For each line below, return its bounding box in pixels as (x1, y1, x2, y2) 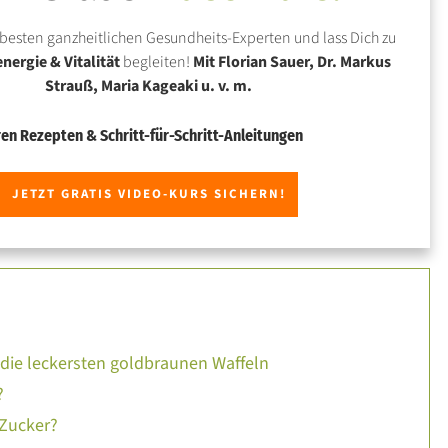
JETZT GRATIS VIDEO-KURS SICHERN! (11, 184, 286, 203)
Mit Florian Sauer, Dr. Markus (193, 50, 392, 73)
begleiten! (120, 50, 194, 73)
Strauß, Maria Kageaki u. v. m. (45, 74, 253, 97)
